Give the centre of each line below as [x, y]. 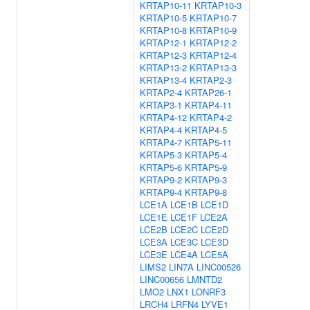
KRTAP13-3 [213, 67]
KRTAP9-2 [161, 180]
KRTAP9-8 [206, 192]
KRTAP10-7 [213, 18]
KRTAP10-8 [163, 30]
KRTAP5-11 [208, 142]
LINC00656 [162, 279]
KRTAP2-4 [161, 92]
